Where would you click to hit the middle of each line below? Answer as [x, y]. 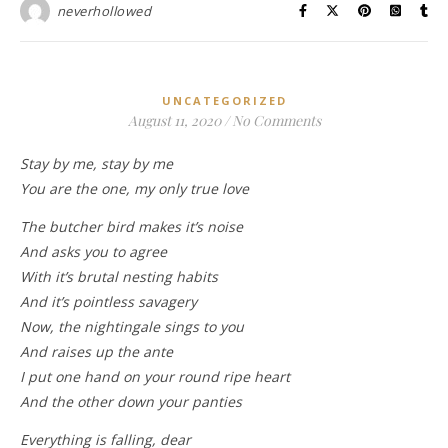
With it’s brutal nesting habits [119, 276]
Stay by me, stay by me [100, 163]
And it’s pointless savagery [108, 301]
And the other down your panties [131, 401]
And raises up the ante [96, 351]
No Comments [276, 120]
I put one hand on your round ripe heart [155, 376]
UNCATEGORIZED [224, 100]
